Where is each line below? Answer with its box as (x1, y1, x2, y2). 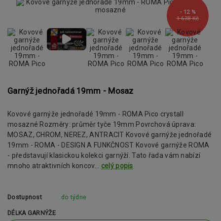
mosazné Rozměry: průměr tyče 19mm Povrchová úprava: (7, 120, 196, 129)
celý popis (101, 162, 133, 170)
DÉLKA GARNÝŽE (7, 210, 56, 217)
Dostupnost (7, 193, 42, 201)
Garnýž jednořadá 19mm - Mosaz (7, 86, 134, 96)
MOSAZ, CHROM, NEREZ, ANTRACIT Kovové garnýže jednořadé (7, 131, 212, 139)
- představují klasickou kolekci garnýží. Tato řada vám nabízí (7, 151, 201, 160)
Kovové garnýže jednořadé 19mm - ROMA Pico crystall (7, 110, 184, 118)
